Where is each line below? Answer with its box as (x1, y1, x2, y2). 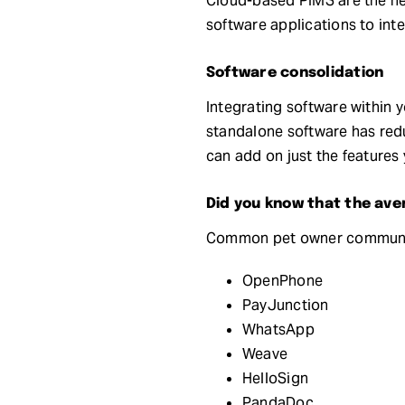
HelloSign (241, 368, 309, 388)
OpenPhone (241, 270, 324, 290)
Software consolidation (205, 64, 384, 80)
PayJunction (241, 295, 329, 315)
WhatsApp (241, 319, 315, 339)
